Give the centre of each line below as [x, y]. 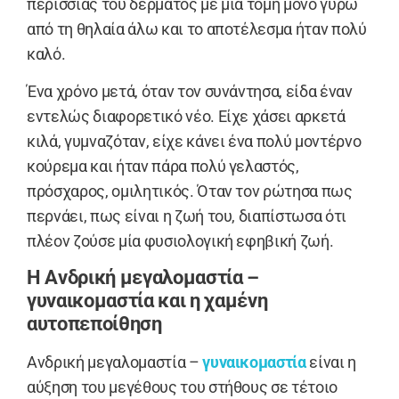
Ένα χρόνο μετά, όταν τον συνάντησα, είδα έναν [190, 91]
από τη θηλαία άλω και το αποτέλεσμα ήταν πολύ [197, 28]
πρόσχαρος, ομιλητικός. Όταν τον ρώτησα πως [190, 191]
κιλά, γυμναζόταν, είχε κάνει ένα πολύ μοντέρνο [194, 141]
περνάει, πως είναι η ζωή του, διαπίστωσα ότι [187, 216]
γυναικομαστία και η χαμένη [147, 301]
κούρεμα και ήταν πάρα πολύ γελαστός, [163, 166]
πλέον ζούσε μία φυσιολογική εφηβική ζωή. [180, 240]
